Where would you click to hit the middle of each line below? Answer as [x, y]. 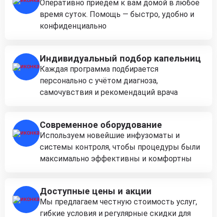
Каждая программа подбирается [99, 69]
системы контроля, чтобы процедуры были [120, 147]
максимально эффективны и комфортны [116, 158]
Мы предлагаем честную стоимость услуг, [118, 201]
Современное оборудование [101, 124]
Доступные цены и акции [96, 191]
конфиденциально [73, 26]
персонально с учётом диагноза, [99, 80]
